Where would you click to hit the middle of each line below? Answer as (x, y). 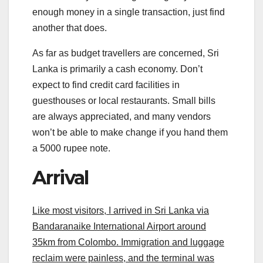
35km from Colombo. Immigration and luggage (128, 242)
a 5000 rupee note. (71, 148)
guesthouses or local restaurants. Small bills (124, 100)
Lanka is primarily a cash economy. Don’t (117, 69)
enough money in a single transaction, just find (129, 12)
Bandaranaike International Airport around (119, 227)
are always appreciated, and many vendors (122, 116)
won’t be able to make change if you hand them (130, 132)
